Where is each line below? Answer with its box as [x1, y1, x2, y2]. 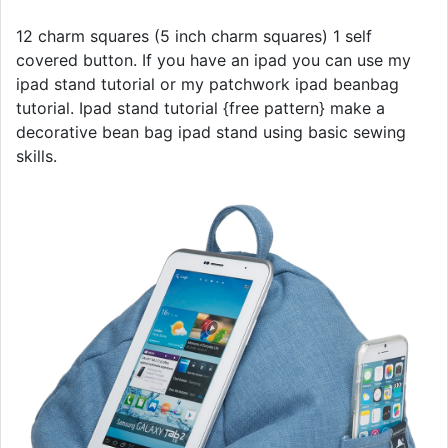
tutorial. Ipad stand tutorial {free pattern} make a [16, 98, 385, 118]
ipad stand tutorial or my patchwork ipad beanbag [16, 74, 399, 94]
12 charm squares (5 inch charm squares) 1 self [16, 26, 372, 46]
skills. [16, 146, 57, 166]
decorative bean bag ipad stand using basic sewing [16, 122, 406, 142]
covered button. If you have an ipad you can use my [16, 50, 411, 70]
